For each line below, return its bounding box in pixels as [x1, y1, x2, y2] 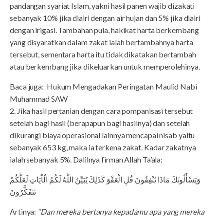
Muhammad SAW [10, 94, 68, 103]
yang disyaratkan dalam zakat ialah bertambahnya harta [10, 37, 193, 47]
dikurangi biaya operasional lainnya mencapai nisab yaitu [10, 130, 195, 140]
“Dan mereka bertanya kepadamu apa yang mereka [37, 207, 204, 216]
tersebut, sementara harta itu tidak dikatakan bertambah [10, 50, 196, 59]
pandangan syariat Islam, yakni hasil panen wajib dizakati [10, 1, 195, 10]
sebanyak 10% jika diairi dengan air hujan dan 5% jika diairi [10, 13, 200, 22]
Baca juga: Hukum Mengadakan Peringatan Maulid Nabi [10, 82, 197, 91]
